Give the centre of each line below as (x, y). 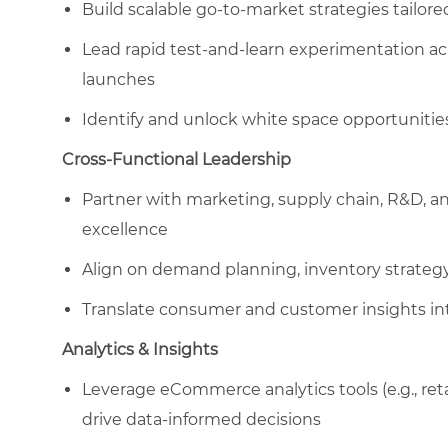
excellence (125, 229)
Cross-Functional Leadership (176, 159)
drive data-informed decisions (201, 419)
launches (118, 79)
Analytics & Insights (140, 349)
